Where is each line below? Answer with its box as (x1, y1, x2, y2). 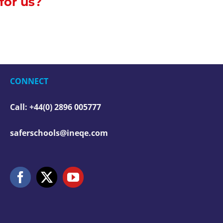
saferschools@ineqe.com (10, 127, 108, 138)
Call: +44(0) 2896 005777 (10, 102, 101, 112)
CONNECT (10, 76, 48, 87)
